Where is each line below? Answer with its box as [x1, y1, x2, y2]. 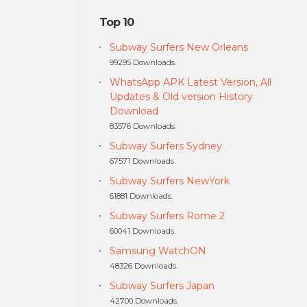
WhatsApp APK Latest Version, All [109, 75, 271, 88]
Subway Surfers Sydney [109, 139, 222, 152]
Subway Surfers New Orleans [109, 40, 248, 53]
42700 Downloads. [109, 295, 178, 306]
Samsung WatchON [109, 244, 206, 257]
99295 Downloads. [109, 57, 176, 67]
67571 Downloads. [109, 156, 175, 166]
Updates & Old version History [109, 90, 253, 103]
